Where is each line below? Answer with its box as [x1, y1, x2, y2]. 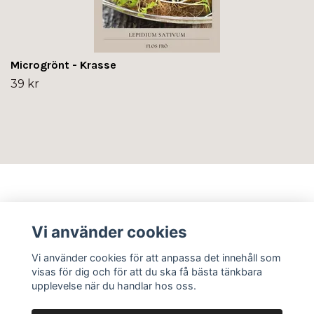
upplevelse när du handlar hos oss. [31, 279, 196, 292]
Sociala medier [11, 250, 97, 264]
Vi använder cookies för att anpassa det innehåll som [31, 251, 281, 264]
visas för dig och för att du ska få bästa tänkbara [31, 265, 262, 278]
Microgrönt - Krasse [11, 57, 116, 71]
